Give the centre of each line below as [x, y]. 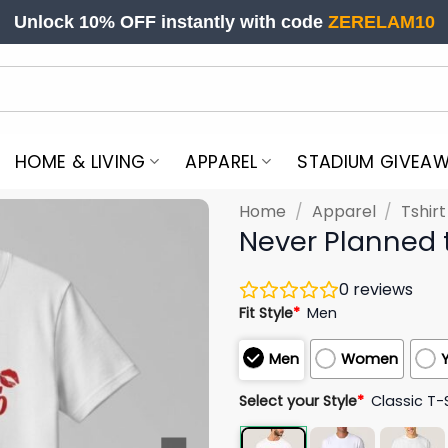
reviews [381, 289]
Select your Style [298, 400]
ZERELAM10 [381, 22]
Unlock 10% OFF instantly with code [170, 22]
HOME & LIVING [80, 161]
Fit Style [266, 312]
